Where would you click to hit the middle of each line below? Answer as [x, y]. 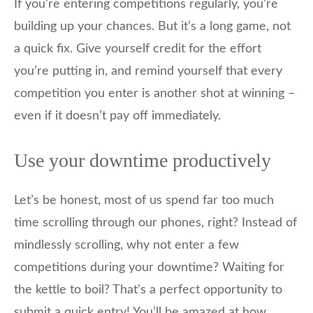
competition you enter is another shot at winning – [154, 94]
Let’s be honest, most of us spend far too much [144, 201]
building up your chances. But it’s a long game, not [152, 27]
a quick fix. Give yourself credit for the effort [138, 49]
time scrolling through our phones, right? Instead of [155, 223]
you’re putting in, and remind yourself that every [148, 72]
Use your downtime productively [143, 161]
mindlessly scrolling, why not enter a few [126, 246]
